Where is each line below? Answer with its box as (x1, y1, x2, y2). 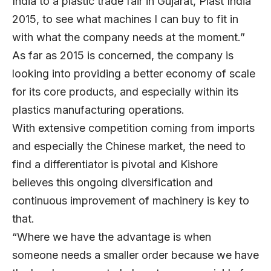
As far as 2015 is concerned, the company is (12, 49, 233, 62)
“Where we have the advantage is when (12, 230, 211, 244)
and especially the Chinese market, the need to (12, 140, 246, 153)
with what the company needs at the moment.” (12, 31, 245, 44)
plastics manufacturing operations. (12, 103, 184, 117)
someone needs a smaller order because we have (12, 249, 259, 262)
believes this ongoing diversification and (12, 176, 213, 189)
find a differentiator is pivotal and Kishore (12, 158, 218, 171)
